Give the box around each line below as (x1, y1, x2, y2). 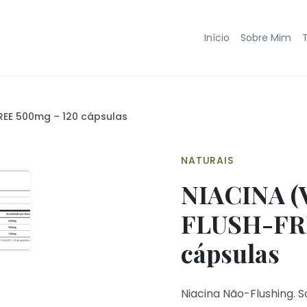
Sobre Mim (241, 31, 291, 45)
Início (204, 31, 230, 45)
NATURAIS (181, 153, 234, 167)
